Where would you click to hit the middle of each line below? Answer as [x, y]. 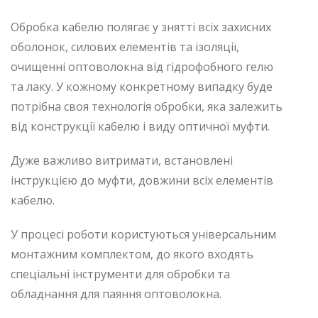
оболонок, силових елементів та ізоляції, [125, 46]
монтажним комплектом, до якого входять [132, 254]
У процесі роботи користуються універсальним [143, 234]
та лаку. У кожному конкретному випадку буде [142, 86]
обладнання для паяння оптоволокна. [116, 294]
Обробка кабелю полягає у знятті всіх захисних [141, 27]
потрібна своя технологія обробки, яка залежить [147, 106]
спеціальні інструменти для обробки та [120, 274]
